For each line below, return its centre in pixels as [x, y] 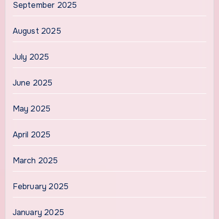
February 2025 [41, 186]
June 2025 [33, 83]
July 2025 [31, 57]
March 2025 [35, 160]
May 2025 [32, 109]
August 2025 [37, 31]
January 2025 [38, 212]
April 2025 [32, 134]
